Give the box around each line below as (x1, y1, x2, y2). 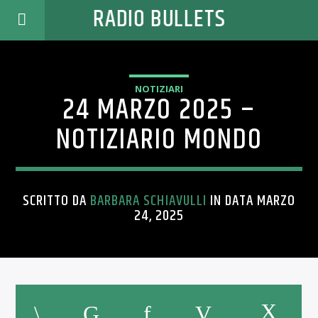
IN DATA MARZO (206, 190, 296, 212)
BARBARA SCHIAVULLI (90, 190, 207, 212)
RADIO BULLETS (92, 1, 226, 38)
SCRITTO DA (22, 190, 91, 212)
